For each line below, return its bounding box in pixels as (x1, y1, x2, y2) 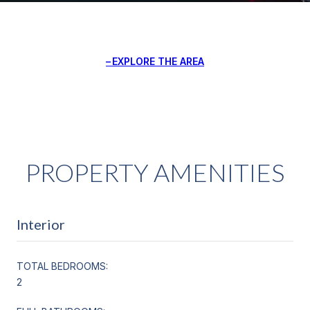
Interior (17, 215, 65, 232)
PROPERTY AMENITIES (26, 156, 284, 188)
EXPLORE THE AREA (112, 55, 204, 67)
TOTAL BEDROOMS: (17, 259, 108, 272)
